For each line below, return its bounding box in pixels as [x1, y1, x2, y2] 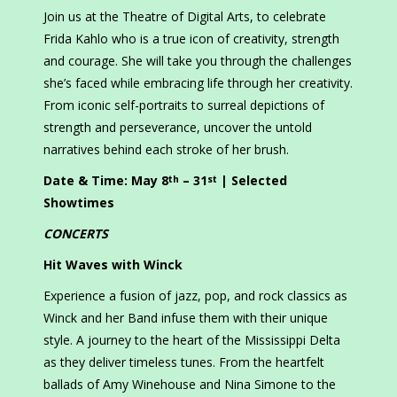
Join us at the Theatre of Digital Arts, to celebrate [43, 8, 326, 26]
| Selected [217, 172, 287, 190]
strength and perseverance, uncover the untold [43, 119, 312, 136]
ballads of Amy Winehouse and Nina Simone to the [43, 376, 336, 393]
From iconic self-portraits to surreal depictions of [43, 97, 324, 114]
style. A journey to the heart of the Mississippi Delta [43, 331, 340, 349]
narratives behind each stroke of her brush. [43, 141, 289, 159]
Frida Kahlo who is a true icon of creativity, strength [43, 30, 339, 48]
